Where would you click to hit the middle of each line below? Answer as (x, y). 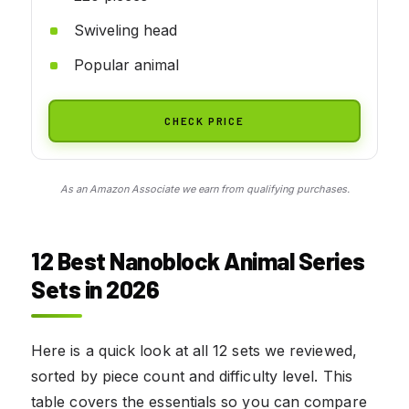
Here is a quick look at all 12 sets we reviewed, (194, 350)
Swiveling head (126, 30)
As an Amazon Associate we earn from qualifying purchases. (204, 189)
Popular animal (126, 64)
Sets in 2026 (95, 288)
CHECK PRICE (204, 120)
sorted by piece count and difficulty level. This (192, 376)
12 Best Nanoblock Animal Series (198, 260)
